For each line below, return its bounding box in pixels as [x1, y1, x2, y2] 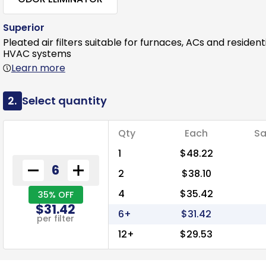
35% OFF [37, 188, 74, 201]
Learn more [11, 61, 65, 75]
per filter [37, 212, 75, 224]
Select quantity [21, 93, 107, 108]
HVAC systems [2, 47, 71, 61]
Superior [2, 21, 45, 34]
